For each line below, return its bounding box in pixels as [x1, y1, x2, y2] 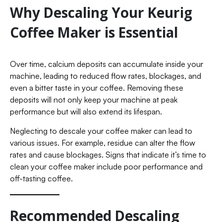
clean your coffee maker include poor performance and [10, 162, 203, 171]
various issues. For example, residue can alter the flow [10, 138, 195, 148]
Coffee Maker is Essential [10, 23, 178, 42]
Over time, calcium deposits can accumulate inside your [10, 59, 203, 69]
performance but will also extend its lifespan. [10, 107, 162, 116]
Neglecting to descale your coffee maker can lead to [10, 126, 192, 136]
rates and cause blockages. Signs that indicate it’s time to [10, 150, 206, 160]
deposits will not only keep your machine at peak [10, 95, 177, 105]
